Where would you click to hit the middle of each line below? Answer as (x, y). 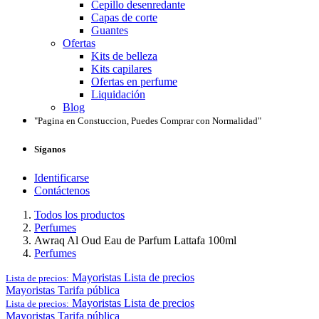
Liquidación (118, 95)
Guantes (110, 31)
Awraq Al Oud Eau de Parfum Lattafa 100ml (135, 240)
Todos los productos (79, 214)
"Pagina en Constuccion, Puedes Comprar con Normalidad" (149, 121)
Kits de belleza (124, 56)
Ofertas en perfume (134, 82)
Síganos (50, 150)
